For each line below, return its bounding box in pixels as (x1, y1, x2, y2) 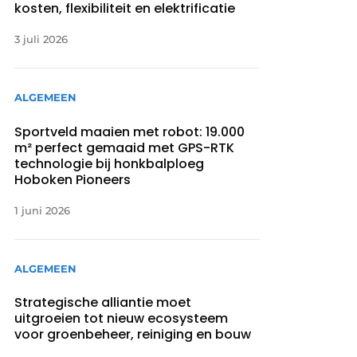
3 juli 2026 (14, 33, 69, 46)
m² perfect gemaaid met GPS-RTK (14, 138, 235, 157)
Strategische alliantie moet (14, 292, 192, 312)
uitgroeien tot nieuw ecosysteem (14, 308, 229, 328)
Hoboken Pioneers (14, 170, 131, 189)
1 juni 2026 (14, 203, 71, 217)
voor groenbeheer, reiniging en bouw (14, 324, 252, 343)
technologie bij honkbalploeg (14, 154, 205, 173)
